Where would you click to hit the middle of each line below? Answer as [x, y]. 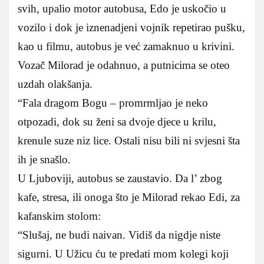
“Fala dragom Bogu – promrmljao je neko [113, 103]
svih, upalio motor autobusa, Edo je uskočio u [122, 9]
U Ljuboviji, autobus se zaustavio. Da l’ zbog [120, 179]
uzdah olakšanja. [55, 84]
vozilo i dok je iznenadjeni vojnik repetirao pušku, [131, 28]
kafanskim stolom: [59, 216]
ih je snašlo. [44, 160]
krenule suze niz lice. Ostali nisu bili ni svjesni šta [129, 141]
